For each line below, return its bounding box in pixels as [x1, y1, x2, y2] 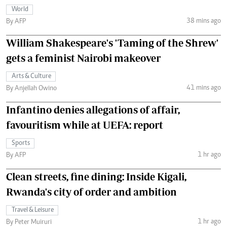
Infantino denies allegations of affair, [6, 104, 180, 116]
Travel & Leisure [12, 207, 54, 214]
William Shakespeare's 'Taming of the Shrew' [6, 37, 218, 49]
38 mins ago [186, 17, 221, 25]
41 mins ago [186, 84, 221, 92]
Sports [12, 140, 30, 147]
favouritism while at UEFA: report [6, 119, 163, 131]
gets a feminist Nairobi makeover [6, 52, 161, 64]
